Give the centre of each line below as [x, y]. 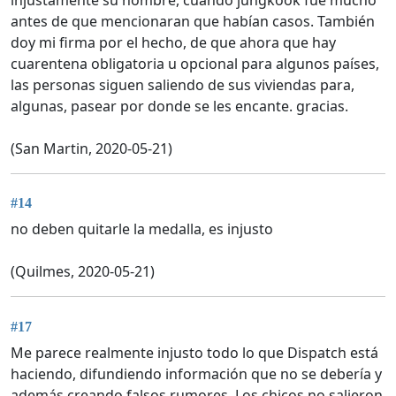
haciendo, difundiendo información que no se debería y [196, 373]
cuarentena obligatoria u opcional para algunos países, [195, 63]
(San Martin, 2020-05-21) [91, 148]
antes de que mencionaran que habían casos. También [193, 21]
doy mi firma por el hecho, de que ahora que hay [173, 42]
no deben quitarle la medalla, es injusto [142, 229]
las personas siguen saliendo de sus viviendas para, [183, 84]
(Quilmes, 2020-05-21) [83, 272]
